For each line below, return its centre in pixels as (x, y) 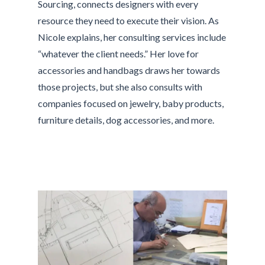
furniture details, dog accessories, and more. (126, 120)
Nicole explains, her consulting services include (132, 37)
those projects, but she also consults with (120, 87)
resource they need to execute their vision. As (129, 21)
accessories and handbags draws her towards (129, 70)
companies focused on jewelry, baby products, (131, 104)
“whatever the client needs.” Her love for (119, 54)
